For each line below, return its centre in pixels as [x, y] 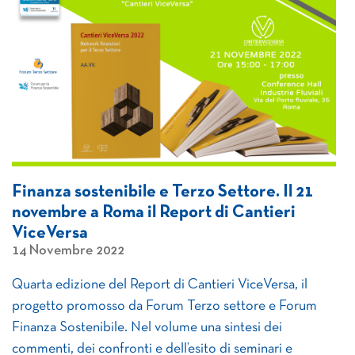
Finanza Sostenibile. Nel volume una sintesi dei [147, 328]
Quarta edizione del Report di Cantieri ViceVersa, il [160, 285]
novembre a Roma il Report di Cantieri [154, 213]
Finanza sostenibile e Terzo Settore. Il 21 [162, 192]
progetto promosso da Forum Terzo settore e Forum [164, 306]
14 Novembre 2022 [68, 251]
